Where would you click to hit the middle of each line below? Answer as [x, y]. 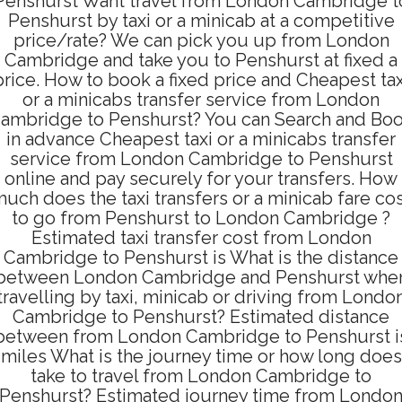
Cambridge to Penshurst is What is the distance [201, 257]
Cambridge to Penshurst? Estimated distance [201, 316]
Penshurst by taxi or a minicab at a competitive [201, 20]
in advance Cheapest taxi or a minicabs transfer [201, 139]
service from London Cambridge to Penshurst [201, 158]
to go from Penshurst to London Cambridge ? [201, 218]
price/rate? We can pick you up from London [201, 40]
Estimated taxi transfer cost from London [201, 237]
